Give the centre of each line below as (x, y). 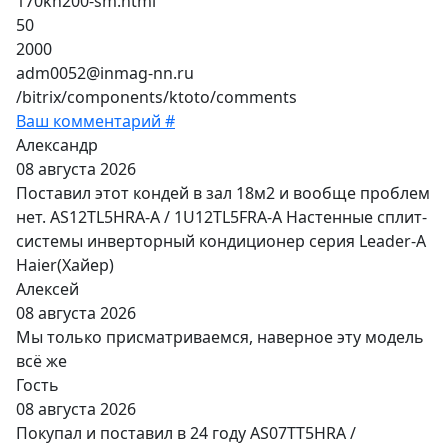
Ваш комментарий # (95, 120)
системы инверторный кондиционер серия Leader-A (221, 240)
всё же (41, 360)
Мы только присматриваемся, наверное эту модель (220, 336)
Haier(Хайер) (65, 264)
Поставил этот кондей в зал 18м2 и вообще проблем (223, 192)
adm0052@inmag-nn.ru (105, 72)
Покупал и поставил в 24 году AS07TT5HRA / (186, 432)
